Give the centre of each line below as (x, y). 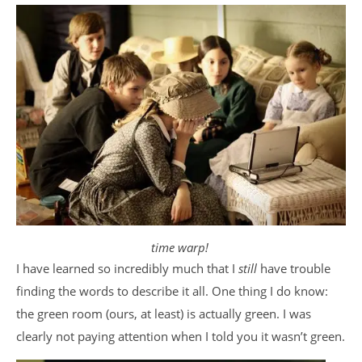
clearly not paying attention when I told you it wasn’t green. (181, 336)
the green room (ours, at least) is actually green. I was (164, 313)
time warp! (181, 247)
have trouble (295, 268)
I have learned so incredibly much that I (127, 268)
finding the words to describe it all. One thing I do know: (172, 290)
